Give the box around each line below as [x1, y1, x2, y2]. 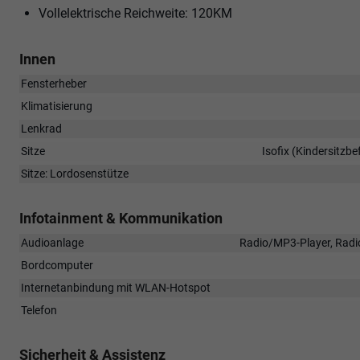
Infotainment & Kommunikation [19, 209, 223, 227]
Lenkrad [21, 121, 62, 135]
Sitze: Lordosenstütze [21, 166, 129, 180]
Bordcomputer [21, 258, 93, 272]
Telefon [21, 303, 57, 317]
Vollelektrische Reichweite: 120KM [39, 5, 232, 21]
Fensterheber [21, 76, 87, 90]
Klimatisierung [21, 99, 92, 112]
